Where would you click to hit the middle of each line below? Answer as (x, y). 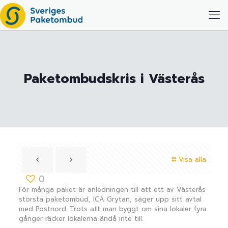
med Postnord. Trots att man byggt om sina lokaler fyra (112, 209)
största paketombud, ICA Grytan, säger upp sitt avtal (110, 199)
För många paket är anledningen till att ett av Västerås (112, 190)
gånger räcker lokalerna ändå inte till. (81, 219)
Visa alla (192, 160)
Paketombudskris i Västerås (114, 79)
